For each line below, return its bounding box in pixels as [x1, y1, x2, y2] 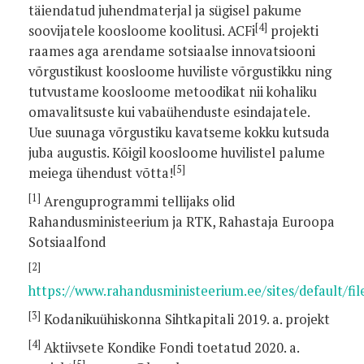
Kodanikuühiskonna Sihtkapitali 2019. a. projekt [41, 310, 330, 328]
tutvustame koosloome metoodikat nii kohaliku [28, 83, 317, 101]
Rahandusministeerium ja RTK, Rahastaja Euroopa [28, 213, 335, 231]
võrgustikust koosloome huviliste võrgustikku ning [28, 63, 331, 80]
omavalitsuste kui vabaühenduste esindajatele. [28, 103, 310, 121]
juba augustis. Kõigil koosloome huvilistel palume [28, 144, 325, 162]
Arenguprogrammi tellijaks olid [41, 193, 235, 210]
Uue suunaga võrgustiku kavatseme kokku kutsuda [28, 123, 330, 141]
